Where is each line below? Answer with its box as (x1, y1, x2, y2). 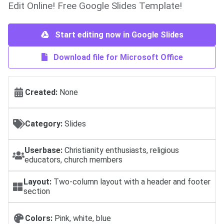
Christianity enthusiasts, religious (62, 145, 179, 155)
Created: (25, 87, 57, 97)
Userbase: (24, 145, 62, 155)
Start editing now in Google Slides (52, 30, 183, 40)
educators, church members (24, 155, 122, 165)
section (23, 186, 50, 196)
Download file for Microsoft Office (51, 52, 183, 62)
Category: (25, 119, 62, 129)
